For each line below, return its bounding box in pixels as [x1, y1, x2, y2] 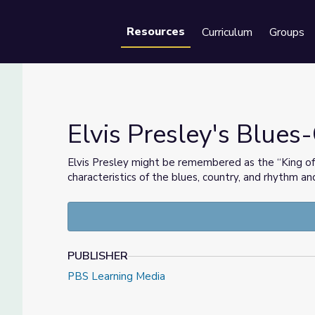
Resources [127, 24, 185, 39]
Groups [269, 25, 304, 40]
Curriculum [202, 25, 252, 40]
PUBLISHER [67, 248, 128, 264]
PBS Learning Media [67, 269, 165, 283]
